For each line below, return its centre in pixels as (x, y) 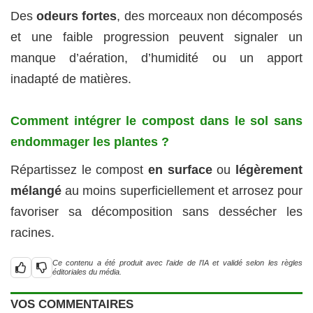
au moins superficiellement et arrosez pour (182, 191)
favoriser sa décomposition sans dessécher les (156, 212)
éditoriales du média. (87, 272)
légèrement (269, 170)
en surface (180, 170)
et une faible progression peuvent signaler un (156, 37)
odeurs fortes (77, 16)
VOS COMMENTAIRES (72, 305)
